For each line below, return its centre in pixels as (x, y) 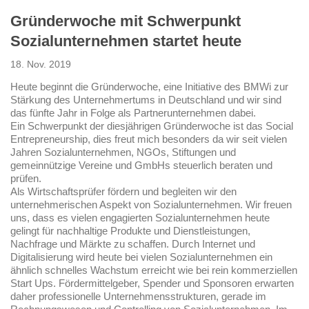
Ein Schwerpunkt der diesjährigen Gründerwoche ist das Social (152, 127)
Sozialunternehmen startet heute (126, 41)
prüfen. (26, 179)
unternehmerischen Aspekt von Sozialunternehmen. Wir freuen (151, 205)
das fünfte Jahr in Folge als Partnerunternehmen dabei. (133, 113)
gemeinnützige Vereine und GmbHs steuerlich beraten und (141, 166)
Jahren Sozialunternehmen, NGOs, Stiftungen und (123, 153)
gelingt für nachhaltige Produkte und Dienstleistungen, (130, 231)
